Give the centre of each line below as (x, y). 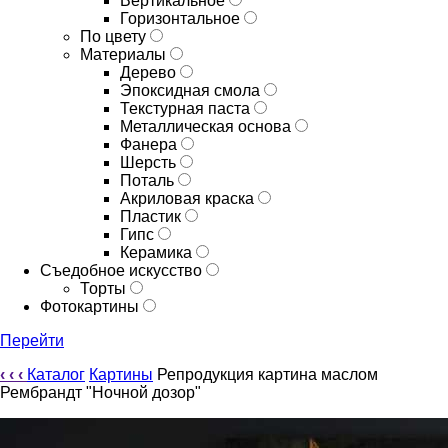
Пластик (152, 216)
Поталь (149, 180)
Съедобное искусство (123, 270)
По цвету (115, 36)
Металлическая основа (207, 126)
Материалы (125, 54)
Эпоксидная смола (192, 90)
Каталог (56, 374)
